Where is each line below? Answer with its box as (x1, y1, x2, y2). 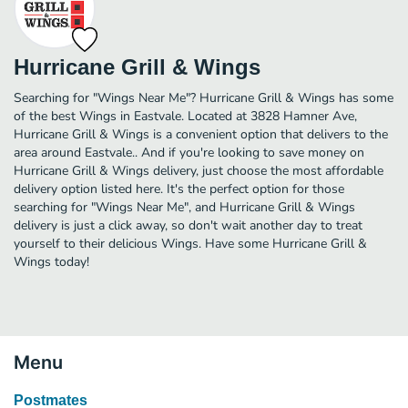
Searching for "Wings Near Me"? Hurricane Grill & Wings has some (14, 88, 393, 107)
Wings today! (14, 252, 89, 270)
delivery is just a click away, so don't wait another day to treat (14, 216, 362, 234)
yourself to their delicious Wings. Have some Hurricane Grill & (14, 234, 367, 252)
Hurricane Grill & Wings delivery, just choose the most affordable (14, 161, 383, 179)
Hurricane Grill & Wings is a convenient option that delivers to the (14, 125, 388, 143)
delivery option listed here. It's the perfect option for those (14, 179, 344, 198)
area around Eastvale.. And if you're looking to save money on (14, 143, 364, 161)
